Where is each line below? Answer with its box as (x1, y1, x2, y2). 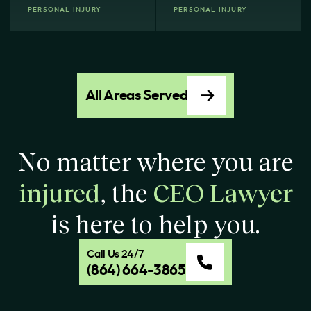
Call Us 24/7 (87, 248, 144, 260)
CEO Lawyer (153, 177, 293, 208)
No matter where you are (17, 146, 294, 177)
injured (18, 177, 100, 208)
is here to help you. (51, 208, 260, 239)
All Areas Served (85, 87, 188, 103)
